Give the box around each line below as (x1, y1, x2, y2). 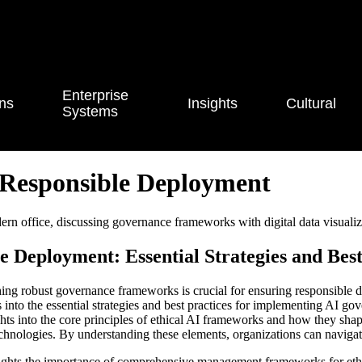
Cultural (285, 95, 336, 112)
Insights (187, 95, 238, 112)
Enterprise (62, 87, 128, 103)
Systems (62, 103, 118, 120)
